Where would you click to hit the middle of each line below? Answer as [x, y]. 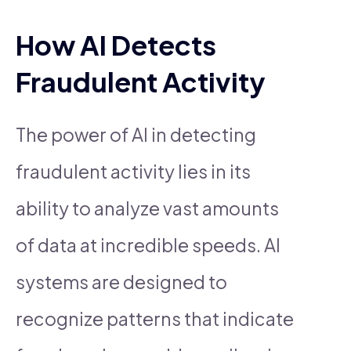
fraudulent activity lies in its [133, 171]
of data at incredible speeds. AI [148, 244]
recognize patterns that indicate [155, 318]
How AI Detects [116, 44]
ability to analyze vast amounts [147, 208]
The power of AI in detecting [136, 134]
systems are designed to [121, 281]
